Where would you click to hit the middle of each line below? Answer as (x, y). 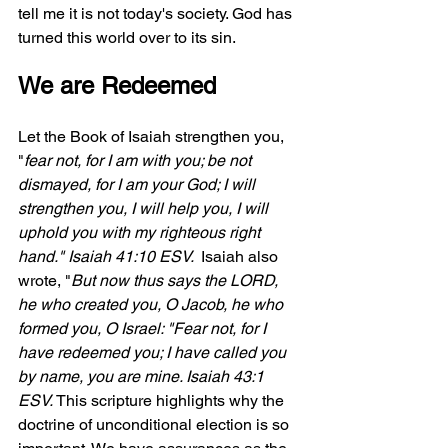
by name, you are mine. (100, 376)
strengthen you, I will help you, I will (145, 208)
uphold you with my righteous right (141, 232)
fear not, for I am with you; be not (139, 160)
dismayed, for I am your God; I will (138, 184)
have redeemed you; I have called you (154, 352)
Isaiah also (241, 256)
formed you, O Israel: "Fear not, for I (144, 328)
